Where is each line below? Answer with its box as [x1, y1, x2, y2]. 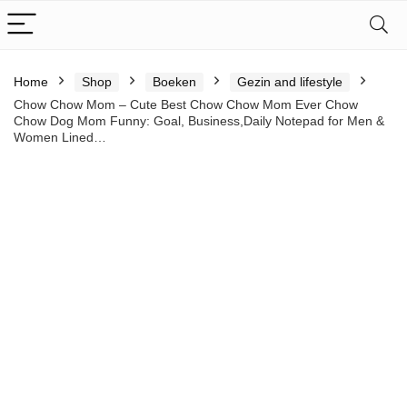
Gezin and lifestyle [237, 74, 342, 89]
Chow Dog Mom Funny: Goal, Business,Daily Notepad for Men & [14, 114, 384, 128]
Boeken [153, 74, 196, 89]
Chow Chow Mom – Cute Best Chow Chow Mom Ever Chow [14, 97, 358, 112]
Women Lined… [14, 130, 106, 144]
